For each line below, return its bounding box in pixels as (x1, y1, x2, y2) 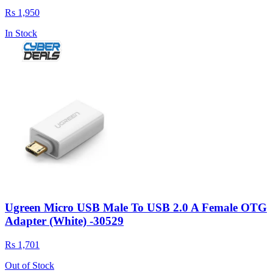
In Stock (5, 27, 37, 38)
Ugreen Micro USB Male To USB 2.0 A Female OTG (5, 201, 267, 214)
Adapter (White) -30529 (5, 214, 124, 228)
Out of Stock (5, 260, 54, 271)
